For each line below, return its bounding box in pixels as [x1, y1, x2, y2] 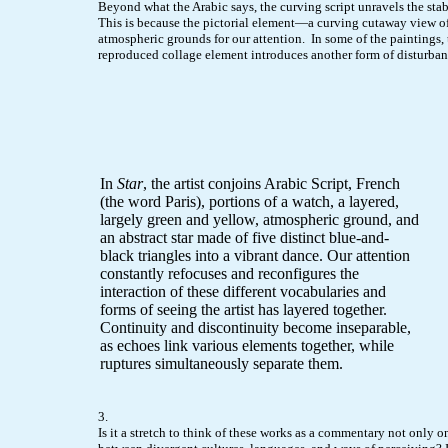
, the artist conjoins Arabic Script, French [143, 175, 400, 192]
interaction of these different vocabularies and [100, 283, 386, 300]
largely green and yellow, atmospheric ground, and [100, 211, 419, 228]
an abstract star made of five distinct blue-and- [100, 229, 389, 246]
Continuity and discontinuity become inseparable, [100, 319, 411, 336]
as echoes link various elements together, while [100, 337, 394, 354]
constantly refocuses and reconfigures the [100, 265, 359, 282]
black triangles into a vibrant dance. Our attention [100, 247, 410, 264]
